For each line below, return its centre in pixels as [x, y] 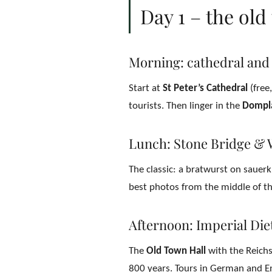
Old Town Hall [176, 251]
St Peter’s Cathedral [205, 88]
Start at [146, 88]
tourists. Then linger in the [185, 106]
